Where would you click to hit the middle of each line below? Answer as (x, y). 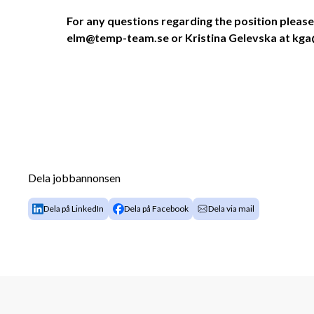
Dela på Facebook (156, 208)
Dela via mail (232, 208)
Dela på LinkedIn (74, 208)
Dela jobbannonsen (74, 178)
